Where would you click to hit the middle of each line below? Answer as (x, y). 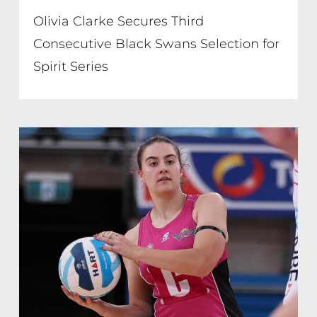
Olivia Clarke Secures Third (118, 21)
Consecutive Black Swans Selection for (156, 44)
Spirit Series (70, 67)
